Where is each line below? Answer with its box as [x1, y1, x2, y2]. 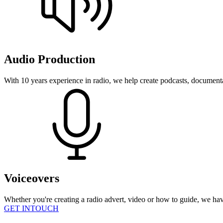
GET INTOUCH [4, 204, 59, 213]
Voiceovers [4, 171, 59, 185]
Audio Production [4, 52, 95, 66]
